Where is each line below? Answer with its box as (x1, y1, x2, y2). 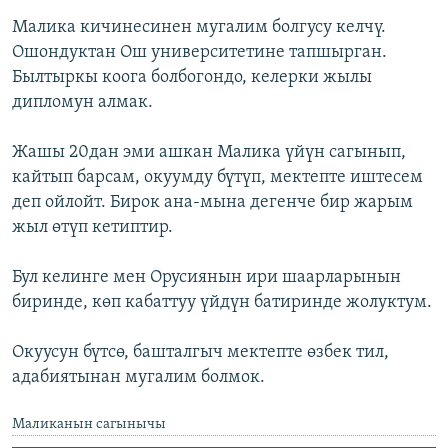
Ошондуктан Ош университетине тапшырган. (12, 43, 387, 63)
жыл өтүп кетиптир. (12, 218, 173, 238)
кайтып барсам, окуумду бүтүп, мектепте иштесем (12, 168, 423, 188)
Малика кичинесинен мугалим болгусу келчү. (12, 18, 386, 38)
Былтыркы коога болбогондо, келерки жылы (12, 68, 372, 88)
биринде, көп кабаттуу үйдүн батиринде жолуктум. (12, 293, 432, 313)
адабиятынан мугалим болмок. (12, 368, 265, 388)
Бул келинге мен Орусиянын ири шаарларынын (12, 268, 401, 288)
